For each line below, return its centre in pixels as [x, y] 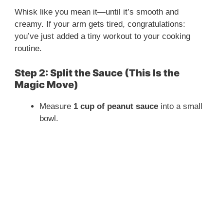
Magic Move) [46, 84]
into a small [180, 106]
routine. [28, 49]
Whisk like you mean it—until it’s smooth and [97, 12]
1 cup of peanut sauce [116, 106]
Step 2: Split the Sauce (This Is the [97, 73]
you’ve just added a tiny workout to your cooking [102, 36]
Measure [56, 106]
